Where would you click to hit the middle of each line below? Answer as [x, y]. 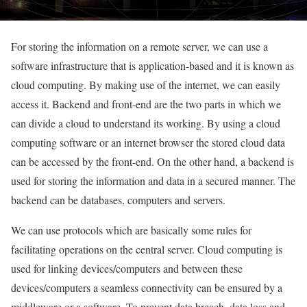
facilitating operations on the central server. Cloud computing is [147, 249]
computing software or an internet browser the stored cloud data [148, 143]
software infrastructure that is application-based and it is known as [152, 66]
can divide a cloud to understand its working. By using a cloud [146, 123]
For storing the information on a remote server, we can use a [139, 47]
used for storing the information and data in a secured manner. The [153, 181]
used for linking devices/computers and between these [127, 269]
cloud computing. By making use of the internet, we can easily [146, 85]
